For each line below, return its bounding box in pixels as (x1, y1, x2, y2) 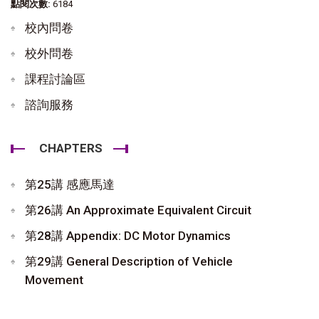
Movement (25, 272, 83, 287)
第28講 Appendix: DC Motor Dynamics (25, 228, 231, 243)
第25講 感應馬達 (25, 177, 115, 192)
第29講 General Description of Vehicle (25, 253, 233, 268)
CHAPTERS (39, 140, 103, 155)
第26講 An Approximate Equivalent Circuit (25, 202, 251, 217)
